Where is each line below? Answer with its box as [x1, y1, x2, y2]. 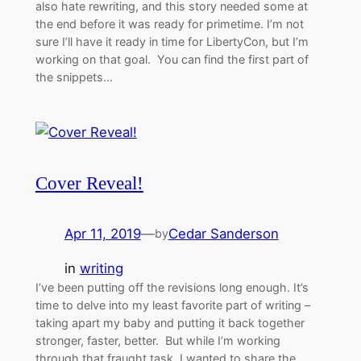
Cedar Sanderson [168, 225, 279, 242]
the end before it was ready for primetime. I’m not [35, 16, 304, 31]
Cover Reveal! [35, 172, 143, 193]
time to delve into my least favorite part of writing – [35, 297, 310, 312]
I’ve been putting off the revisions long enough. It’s [35, 280, 309, 294]
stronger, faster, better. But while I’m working [35, 333, 280, 347]
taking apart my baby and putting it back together [35, 315, 305, 330]
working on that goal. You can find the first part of [35, 52, 309, 66]
